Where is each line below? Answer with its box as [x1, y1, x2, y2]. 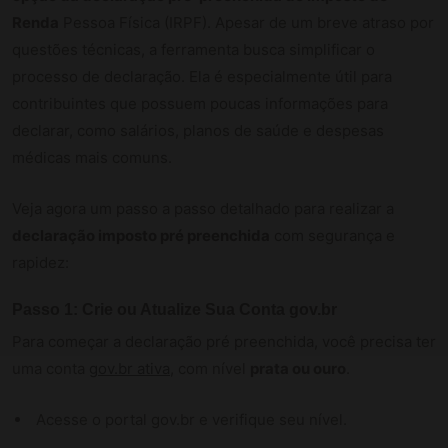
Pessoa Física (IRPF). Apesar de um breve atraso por [59, 12, 434, 32]
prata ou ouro [250, 358, 346, 378]
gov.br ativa [89, 358, 170, 378]
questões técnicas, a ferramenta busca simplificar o [12, 39, 375, 59]
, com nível [170, 358, 250, 378]
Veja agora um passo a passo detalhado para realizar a [12, 198, 394, 218]
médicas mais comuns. [12, 147, 172, 167]
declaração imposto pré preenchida [12, 225, 270, 245]
